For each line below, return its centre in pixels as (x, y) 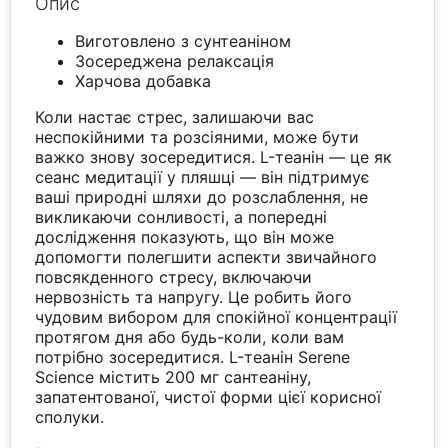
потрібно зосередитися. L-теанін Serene (193, 357)
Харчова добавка (143, 81)
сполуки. (70, 417)
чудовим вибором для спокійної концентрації (216, 317)
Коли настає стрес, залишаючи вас (175, 117)
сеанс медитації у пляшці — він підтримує (203, 177)
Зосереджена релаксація (175, 61)
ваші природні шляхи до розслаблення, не (202, 197)
